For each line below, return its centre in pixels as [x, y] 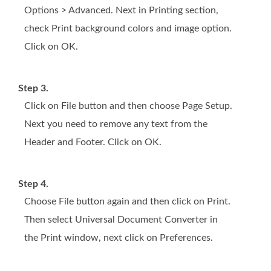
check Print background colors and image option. [128, 29]
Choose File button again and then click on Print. [127, 202]
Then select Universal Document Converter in [121, 220]
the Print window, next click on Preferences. [119, 238]
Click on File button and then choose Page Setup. [128, 106]
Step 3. [33, 89]
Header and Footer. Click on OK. [93, 142]
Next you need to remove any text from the [116, 124]
